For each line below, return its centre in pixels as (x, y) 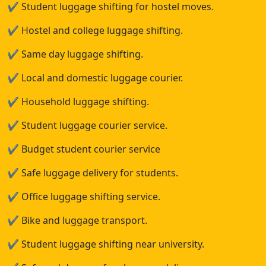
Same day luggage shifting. (81, 54)
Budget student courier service (90, 149)
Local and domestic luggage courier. (101, 78)
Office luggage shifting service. (90, 197)
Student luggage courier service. (93, 125)
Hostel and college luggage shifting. (101, 30)
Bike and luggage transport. (83, 220)
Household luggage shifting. (84, 102)
